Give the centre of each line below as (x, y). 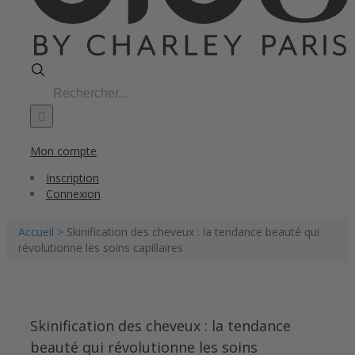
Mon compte (63, 151)
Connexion (73, 194)
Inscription (73, 178)
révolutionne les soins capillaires (101, 248)
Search (47, 88)
